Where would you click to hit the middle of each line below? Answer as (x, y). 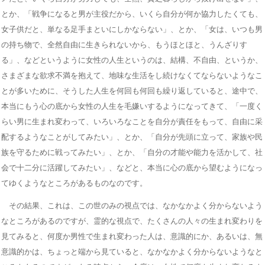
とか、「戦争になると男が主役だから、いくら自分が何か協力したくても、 (132, 14)
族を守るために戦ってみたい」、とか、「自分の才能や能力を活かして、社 (132, 152)
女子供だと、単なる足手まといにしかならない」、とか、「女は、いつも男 (132, 29)
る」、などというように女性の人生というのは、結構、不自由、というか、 (132, 60)
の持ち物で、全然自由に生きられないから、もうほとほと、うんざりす (124, 44)
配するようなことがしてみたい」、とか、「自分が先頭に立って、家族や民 (132, 137)
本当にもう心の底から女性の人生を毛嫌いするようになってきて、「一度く (132, 106)
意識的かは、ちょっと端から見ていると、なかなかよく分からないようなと (132, 251)
